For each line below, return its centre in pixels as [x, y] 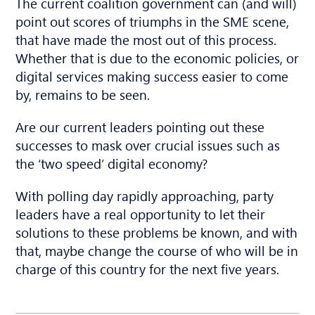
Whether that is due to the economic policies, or [157, 57]
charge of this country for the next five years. [148, 268]
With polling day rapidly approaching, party [145, 195]
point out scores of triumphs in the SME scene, [153, 21]
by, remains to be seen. [83, 94]
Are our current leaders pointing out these [140, 126]
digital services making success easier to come [152, 76]
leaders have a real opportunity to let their [141, 213]
